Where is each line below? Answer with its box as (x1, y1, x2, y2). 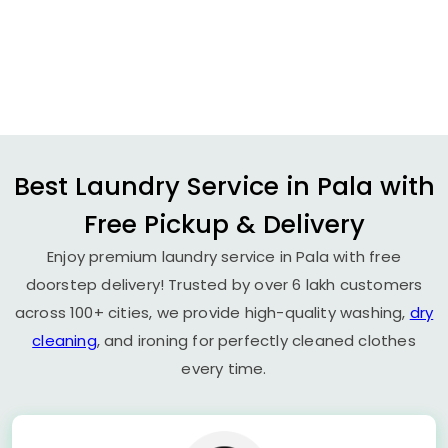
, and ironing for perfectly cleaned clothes (96, 330, 416, 351)
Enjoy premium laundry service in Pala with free (47, 246, 401, 267)
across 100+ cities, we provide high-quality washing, (14, 302, 410, 323)
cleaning (32, 330, 97, 351)
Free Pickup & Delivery (83, 206, 365, 242)
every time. (181, 358, 267, 379)
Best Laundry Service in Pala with (13, 168, 435, 204)
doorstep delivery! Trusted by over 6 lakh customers (25, 274, 423, 295)
